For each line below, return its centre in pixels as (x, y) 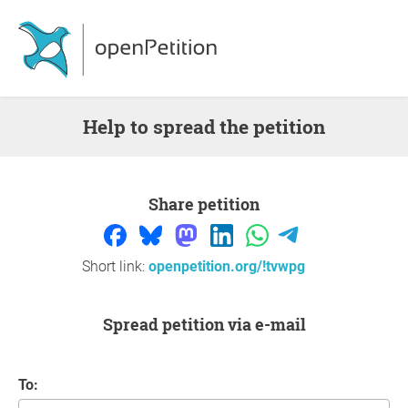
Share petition (209, 204)
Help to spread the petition (211, 127)
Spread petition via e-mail (209, 325)
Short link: (115, 267)
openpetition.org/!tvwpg (228, 267)
